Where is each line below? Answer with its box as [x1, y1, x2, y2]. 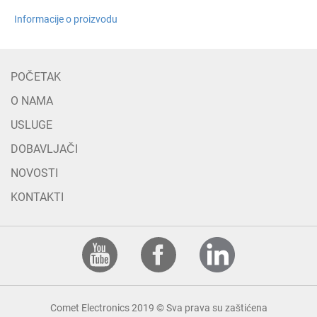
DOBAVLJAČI [11, 142, 78, 156]
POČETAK [11, 70, 61, 84]
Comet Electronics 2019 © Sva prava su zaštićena [50, 302, 267, 314]
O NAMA [11, 94, 53, 108]
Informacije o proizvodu [14, 13, 117, 25]
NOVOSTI [11, 166, 58, 180]
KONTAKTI [11, 190, 64, 204]
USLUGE [11, 118, 52, 132]
